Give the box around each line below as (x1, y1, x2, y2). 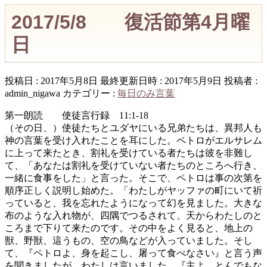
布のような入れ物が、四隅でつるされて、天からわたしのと (5, 210, 262, 221)
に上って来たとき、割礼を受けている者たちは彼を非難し (5, 148, 253, 159)
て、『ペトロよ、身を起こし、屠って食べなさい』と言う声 (5, 248, 262, 259)
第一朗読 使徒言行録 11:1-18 (5, 110, 148, 121)
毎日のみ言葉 (117, 88, 175, 99)
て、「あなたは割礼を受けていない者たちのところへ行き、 (5, 160, 262, 171)
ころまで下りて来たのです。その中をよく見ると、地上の (5, 223, 253, 234)
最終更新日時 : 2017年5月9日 (100, 76, 222, 86)
